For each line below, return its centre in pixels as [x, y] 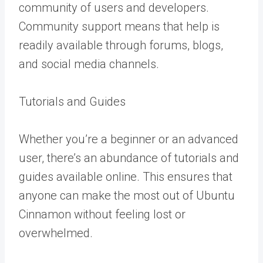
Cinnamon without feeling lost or [102, 214]
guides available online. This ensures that [126, 177]
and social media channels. [89, 64]
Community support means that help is [119, 26]
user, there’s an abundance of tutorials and [129, 158]
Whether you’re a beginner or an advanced [129, 139]
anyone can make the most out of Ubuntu [127, 195]
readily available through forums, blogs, [121, 45]
